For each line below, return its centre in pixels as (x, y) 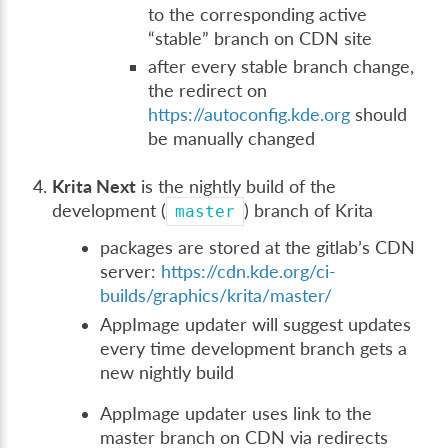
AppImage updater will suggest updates (256, 324)
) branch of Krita (309, 211)
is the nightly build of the (236, 187)
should (379, 115)
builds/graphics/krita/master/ (216, 296)
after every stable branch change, (281, 67)
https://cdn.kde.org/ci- (249, 272)
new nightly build (167, 372)
